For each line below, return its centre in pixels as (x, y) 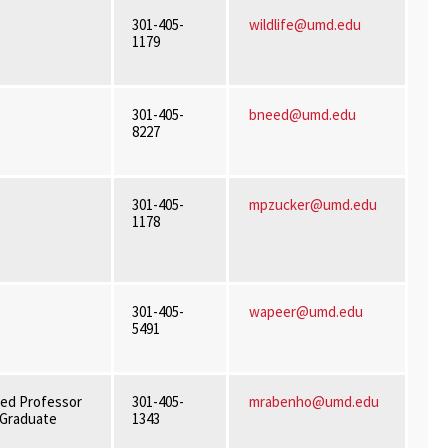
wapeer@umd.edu (305, 311)
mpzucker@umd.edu (312, 204)
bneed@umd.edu (303, 114)
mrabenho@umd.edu (313, 401)
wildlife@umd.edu (304, 24)
